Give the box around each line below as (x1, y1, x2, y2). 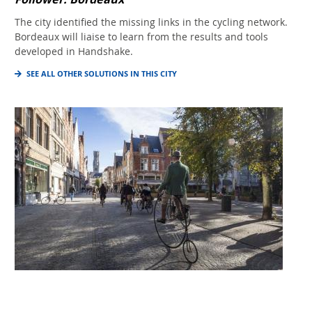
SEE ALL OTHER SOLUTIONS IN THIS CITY (26, 68, 177, 80)
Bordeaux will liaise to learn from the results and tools (15, 29, 268, 43)
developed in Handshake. (15, 44, 133, 58)
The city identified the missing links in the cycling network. (15, 15, 288, 29)
